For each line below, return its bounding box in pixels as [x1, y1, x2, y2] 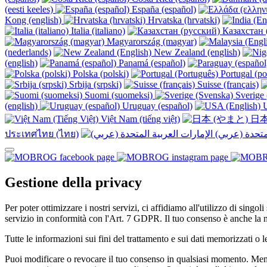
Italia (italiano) [69, 26, 125, 36]
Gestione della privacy [5, 175, 142, 191]
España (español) [129, 4, 196, 15]
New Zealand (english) [151, 47, 240, 58]
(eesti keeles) [5, 4, 55, 15]
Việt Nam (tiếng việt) [98, 114, 180, 125]
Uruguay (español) [120, 101, 193, 111]
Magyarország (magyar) [104, 36, 197, 47]
